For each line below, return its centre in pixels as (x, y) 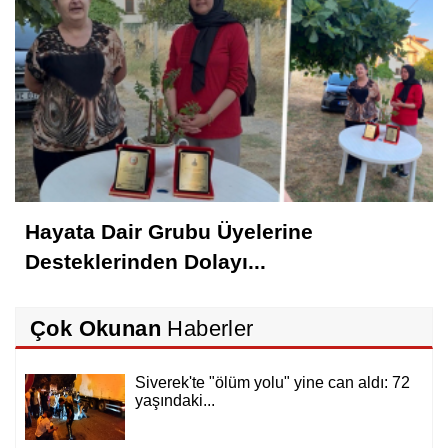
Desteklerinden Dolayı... (145, 262)
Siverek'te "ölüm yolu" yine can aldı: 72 (272, 383)
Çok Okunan (95, 329)
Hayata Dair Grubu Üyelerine (169, 232)
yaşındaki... (175, 401)
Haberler (207, 329)
